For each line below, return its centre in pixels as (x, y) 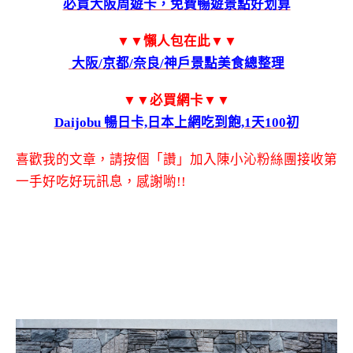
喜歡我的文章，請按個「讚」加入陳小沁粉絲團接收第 (176, 159)
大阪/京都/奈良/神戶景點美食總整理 (176, 63)
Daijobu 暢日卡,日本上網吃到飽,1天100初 (176, 122)
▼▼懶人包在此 (163, 41)
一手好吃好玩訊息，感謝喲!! (101, 181)
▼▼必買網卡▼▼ (176, 100)
